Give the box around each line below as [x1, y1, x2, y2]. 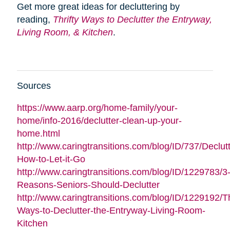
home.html [16, 128, 60, 139]
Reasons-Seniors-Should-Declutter [16, 180, 160, 190]
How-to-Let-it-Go [16, 154, 85, 165]
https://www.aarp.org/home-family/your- [16, 103, 178, 113]
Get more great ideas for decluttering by [16, 2, 180, 12]
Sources [16, 81, 53, 91]
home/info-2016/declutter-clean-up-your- [16, 116, 182, 126]
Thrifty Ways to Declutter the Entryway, [52, 14, 212, 25]
